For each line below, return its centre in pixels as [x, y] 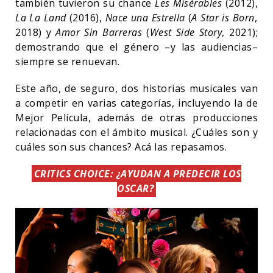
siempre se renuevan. [67, 61]
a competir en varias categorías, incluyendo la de [136, 103]
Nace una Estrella [145, 17]
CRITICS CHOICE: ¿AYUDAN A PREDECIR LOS [137, 173]
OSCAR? [136, 188]
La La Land [41, 17]
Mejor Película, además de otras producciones [136, 117]
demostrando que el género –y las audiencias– [136, 47]
